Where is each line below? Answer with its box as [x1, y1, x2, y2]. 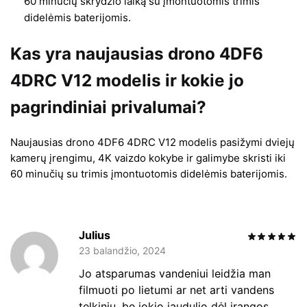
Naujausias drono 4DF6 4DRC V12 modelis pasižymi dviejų [10, 135, 295, 149]
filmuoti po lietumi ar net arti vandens [79, 283, 274, 297]
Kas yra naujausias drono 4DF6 [10, 42, 263, 64]
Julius [79, 228, 110, 243]
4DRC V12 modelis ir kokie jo [10, 69, 244, 90]
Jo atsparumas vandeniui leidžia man [79, 267, 271, 281]
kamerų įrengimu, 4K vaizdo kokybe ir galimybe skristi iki [10, 151, 286, 164]
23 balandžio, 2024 [79, 245, 166, 257]
